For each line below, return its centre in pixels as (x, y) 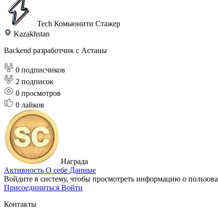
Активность (25, 170)
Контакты (20, 204)
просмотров (40, 93)
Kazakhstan (31, 34)
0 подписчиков (40, 70)
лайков (32, 105)
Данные (83, 170)
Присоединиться (33, 187)
